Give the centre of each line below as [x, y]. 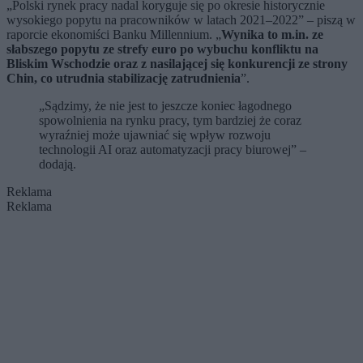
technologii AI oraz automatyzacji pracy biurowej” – [173, 149]
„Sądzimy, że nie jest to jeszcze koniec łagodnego [165, 105]
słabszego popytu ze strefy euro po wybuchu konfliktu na [162, 49]
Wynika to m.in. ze [272, 34]
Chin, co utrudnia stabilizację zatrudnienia [124, 78]
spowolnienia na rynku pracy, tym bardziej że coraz [170, 120]
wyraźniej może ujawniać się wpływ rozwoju [155, 135]
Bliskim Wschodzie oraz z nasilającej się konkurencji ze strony [177, 63]
